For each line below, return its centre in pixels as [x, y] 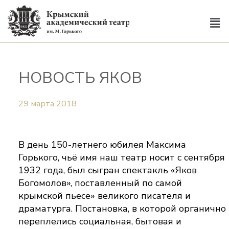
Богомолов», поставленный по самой [100, 183]
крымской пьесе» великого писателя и [105, 196]
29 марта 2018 [48, 104]
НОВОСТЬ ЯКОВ [81, 78]
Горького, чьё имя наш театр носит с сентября [122, 157]
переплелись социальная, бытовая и [100, 221]
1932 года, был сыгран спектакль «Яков [108, 170]
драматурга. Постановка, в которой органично [122, 208]
